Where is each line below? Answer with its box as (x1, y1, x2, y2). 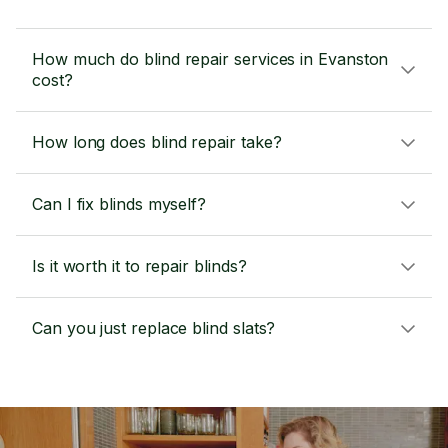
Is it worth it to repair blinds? (32, 256, 247, 276)
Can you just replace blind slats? (32, 318, 276, 338)
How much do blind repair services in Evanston (32, 49, 389, 69)
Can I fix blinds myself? (32, 194, 207, 214)
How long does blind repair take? (32, 132, 282, 152)
